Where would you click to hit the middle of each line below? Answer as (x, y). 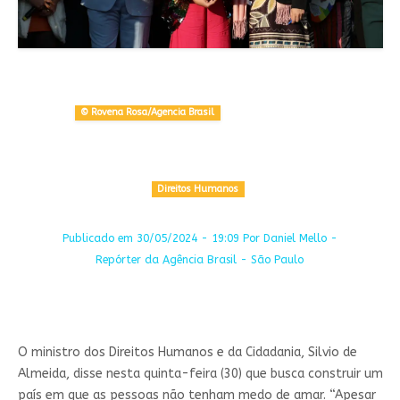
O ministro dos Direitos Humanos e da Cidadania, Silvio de (187, 352)
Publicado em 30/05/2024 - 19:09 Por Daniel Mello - (200, 238)
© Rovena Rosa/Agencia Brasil (148, 112)
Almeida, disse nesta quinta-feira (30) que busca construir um (200, 373)
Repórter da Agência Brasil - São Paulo (200, 259)
